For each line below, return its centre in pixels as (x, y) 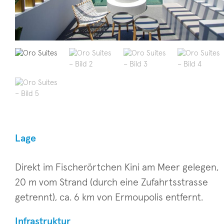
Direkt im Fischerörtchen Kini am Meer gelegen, (117, 167)
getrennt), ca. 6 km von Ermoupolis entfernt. (109, 197)
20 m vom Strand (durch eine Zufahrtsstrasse (111, 182)
